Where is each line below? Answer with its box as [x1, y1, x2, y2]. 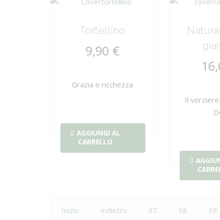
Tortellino [80, 24, 126, 36]
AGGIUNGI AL [77, 129, 120, 137]
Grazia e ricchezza [72, 80, 134, 89]
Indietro [100, 205, 127, 215]
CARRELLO [78, 137, 112, 146]
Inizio [61, 205, 79, 215]
